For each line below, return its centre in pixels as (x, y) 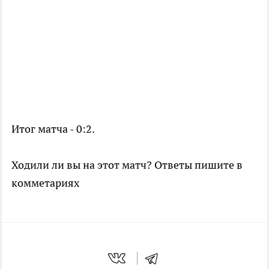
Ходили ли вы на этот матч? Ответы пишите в (127, 165)
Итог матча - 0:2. (53, 128)
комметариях (45, 183)
